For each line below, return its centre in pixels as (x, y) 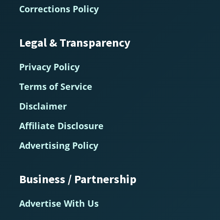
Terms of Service (55, 86)
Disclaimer (43, 106)
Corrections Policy (59, 9)
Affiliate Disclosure (61, 125)
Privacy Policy (49, 67)
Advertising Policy (58, 145)
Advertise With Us (59, 203)
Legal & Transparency (75, 42)
